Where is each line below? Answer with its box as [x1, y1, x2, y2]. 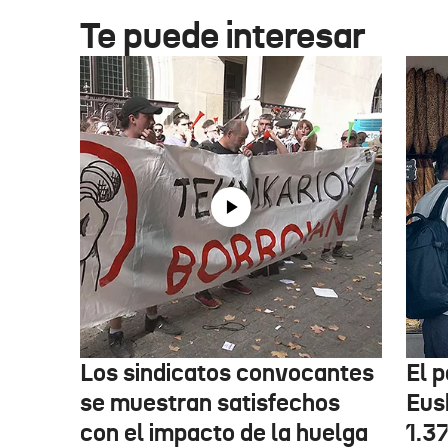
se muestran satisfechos [80, 388, 340, 418]
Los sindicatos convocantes [80, 358, 374, 388]
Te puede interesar [80, 13, 365, 58]
